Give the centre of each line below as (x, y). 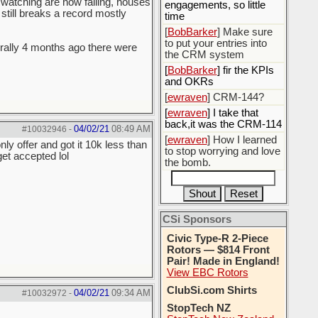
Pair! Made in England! (223, 261)
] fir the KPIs (245, 70)
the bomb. (187, 163)
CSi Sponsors (197, 219)
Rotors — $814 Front (218, 250)
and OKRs (189, 82)
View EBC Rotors (207, 273)
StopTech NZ (198, 308)
